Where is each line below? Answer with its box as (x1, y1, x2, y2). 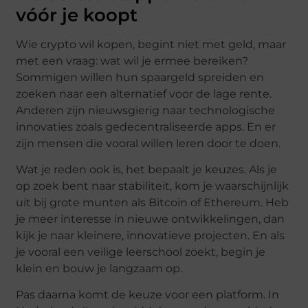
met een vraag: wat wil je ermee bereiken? (16, 54, 249, 67)
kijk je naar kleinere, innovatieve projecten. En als (16, 228, 285, 242)
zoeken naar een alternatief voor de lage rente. (16, 87, 272, 100)
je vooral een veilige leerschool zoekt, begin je (16, 245, 266, 258)
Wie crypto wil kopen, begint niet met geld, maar (16, 37, 287, 51)
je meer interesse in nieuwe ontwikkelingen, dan (16, 212, 285, 225)
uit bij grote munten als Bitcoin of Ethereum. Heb (16, 195, 289, 209)
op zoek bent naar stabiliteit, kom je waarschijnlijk (16, 179, 289, 192)
